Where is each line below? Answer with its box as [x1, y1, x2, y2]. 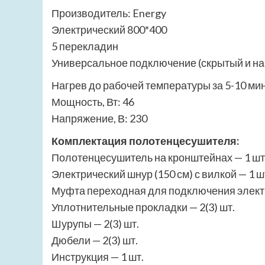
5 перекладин [51, 40, 118, 53]
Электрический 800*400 [51, 23, 167, 37]
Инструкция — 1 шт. [51, 250, 144, 264]
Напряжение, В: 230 [51, 112, 147, 125]
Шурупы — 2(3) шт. [51, 217, 139, 231]
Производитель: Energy [51, 7, 166, 20]
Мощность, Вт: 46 [51, 95, 134, 109]
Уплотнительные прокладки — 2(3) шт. [51, 201, 235, 214]
